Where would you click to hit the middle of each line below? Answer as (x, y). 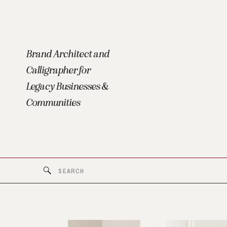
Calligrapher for (58, 70)
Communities (54, 102)
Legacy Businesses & (67, 86)
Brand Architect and (67, 54)
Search (63, 170)
